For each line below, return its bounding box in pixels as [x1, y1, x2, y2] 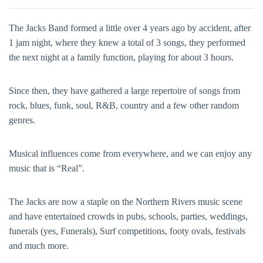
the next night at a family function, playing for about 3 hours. [9, 52, 234, 62]
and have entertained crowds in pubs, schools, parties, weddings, [9, 211, 248, 221]
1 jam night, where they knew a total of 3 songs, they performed [9, 38, 245, 48]
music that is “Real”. [9, 163, 85, 173]
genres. [9, 115, 35, 125]
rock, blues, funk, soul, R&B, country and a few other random [9, 100, 239, 110]
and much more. [9, 241, 69, 251]
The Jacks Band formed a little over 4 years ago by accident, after [9, 23, 251, 33]
